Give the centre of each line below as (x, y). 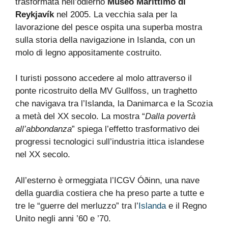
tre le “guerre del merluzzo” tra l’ (77, 206)
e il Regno (186, 206)
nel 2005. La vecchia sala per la (116, 14)
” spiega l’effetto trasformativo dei (136, 129)
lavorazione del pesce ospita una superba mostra (109, 27)
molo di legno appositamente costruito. (89, 52)
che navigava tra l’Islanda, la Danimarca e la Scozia (114, 104)
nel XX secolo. (43, 154)
